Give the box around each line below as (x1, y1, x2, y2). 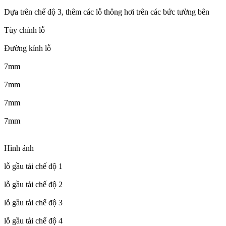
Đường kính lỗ (4, 44, 51, 53)
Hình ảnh (4, 144, 34, 153)
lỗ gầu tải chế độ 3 (4, 198, 63, 207)
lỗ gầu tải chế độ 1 (4, 162, 63, 171)
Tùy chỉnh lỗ (4, 26, 45, 35)
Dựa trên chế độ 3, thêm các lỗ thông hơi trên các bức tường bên (4, 8, 209, 17)
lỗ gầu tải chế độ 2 (4, 180, 63, 189)
